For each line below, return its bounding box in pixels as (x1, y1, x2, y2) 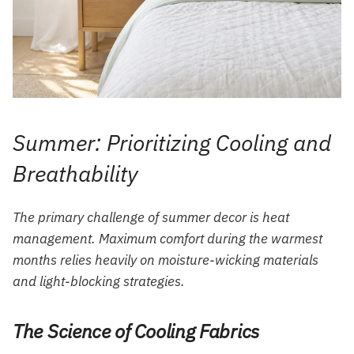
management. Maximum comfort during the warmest (13, 230, 322, 248)
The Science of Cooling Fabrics (13, 318, 259, 345)
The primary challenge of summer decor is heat (13, 209, 289, 227)
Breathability (13, 158, 138, 188)
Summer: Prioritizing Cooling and (13, 127, 331, 157)
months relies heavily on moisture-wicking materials (13, 251, 318, 269)
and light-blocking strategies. (13, 273, 185, 291)
